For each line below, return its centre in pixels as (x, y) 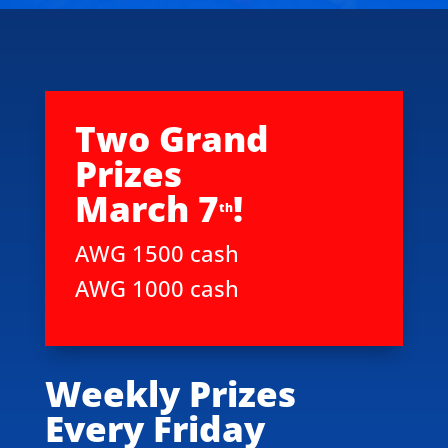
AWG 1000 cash (156, 287)
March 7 (146, 208)
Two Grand (171, 138)
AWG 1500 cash (156, 252)
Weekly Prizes (170, 393)
